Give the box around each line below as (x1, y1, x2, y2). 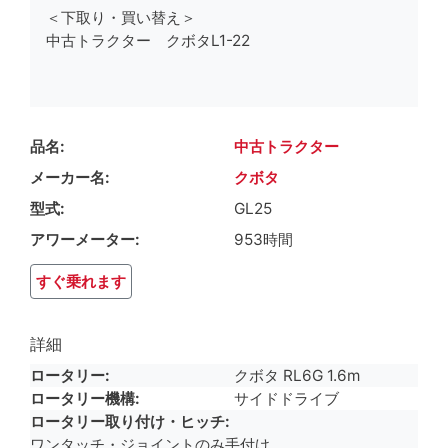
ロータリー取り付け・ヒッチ (30, 411, 225, 431)
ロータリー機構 (30, 388, 135, 408)
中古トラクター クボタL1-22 (46, 30, 250, 50)
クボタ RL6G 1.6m (234, 365, 360, 385)
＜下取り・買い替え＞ (46, 7, 196, 27)
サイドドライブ (234, 388, 339, 408)
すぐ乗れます (36, 271, 126, 291)
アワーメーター (30, 229, 135, 249)
